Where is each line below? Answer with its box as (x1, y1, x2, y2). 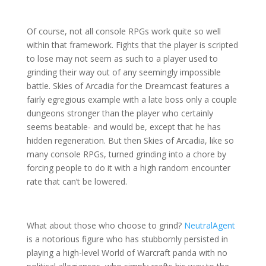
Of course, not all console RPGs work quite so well (26, 25, 221, 37)
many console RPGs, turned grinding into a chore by (26, 148, 226, 160)
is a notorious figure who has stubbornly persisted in (26, 233, 228, 245)
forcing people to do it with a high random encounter (26, 161, 230, 173)
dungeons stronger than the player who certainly (26, 107, 213, 119)
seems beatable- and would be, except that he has (26, 121, 221, 132)
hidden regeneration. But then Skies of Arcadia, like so (26, 134, 234, 146)
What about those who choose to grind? (26, 219, 184, 231)
